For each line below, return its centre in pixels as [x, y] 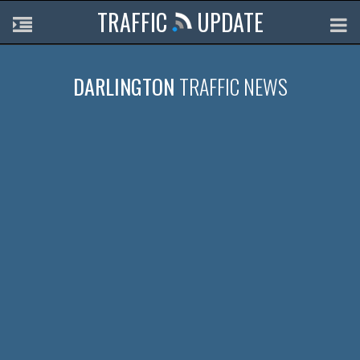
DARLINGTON [126, 87]
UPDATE [227, 22]
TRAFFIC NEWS [233, 87]
